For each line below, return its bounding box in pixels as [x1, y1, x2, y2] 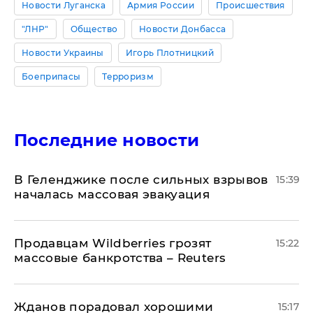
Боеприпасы [22, 71, 81, 82]
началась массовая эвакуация [14, 187, 210, 202]
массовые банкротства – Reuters [14, 251, 226, 265]
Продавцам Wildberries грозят [14, 236, 212, 251]
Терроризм [102, 71, 154, 82]
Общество [70, 24, 118, 35]
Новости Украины [22, 48, 104, 59]
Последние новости [14, 130, 200, 151]
